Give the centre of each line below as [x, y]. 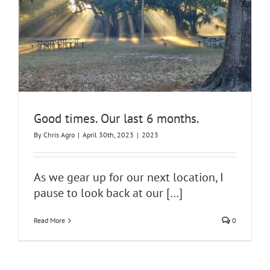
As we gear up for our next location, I [129, 177]
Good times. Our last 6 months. [117, 119]
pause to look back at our [100, 193]
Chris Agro [59, 135]
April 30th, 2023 [108, 135]
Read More [49, 221]
